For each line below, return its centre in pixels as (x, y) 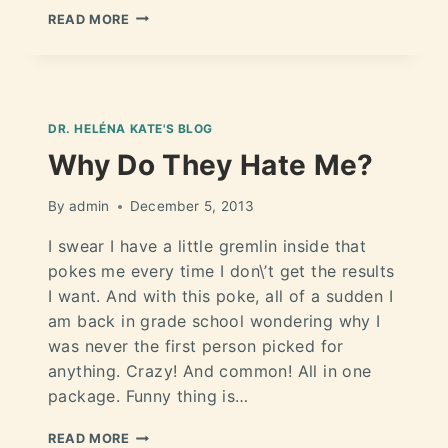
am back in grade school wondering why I (214, 321)
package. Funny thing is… (148, 396)
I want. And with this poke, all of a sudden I (220, 296)
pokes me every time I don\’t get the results (221, 271)
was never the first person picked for (196, 346)
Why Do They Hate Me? (211, 165)
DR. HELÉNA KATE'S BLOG (131, 128)
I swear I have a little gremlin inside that (207, 246)
